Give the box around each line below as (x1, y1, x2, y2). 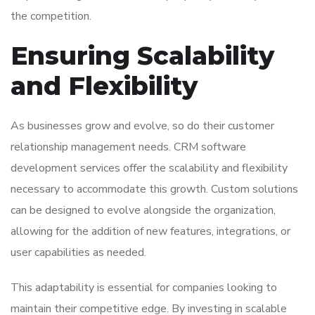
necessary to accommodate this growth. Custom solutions (11, 181, 298, 198)
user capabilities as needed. (11, 245, 146, 261)
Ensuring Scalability (11, 40, 274, 72)
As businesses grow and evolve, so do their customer (11, 118, 274, 134)
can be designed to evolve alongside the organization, (11, 202, 276, 219)
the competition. (11, 8, 91, 25)
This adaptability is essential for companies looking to (11, 280, 277, 296)
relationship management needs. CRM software (11, 139, 246, 155)
